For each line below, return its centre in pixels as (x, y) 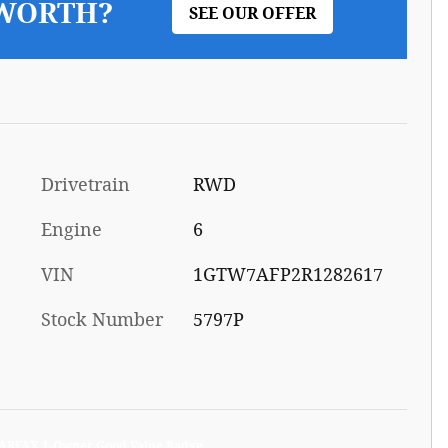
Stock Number (102, 320)
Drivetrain (85, 185)
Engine (71, 230)
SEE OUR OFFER (252, 14)
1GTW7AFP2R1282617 (287, 275)
